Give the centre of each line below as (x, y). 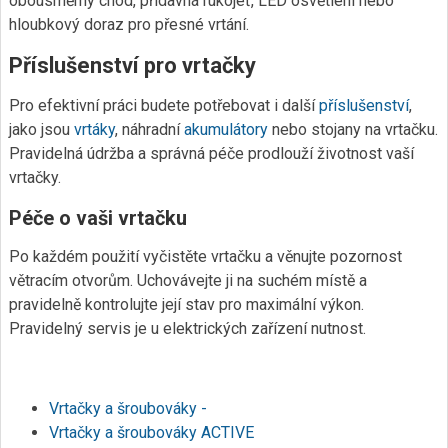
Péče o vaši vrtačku (98, 218)
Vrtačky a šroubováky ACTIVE (151, 432)
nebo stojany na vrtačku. (355, 129)
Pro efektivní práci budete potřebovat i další (164, 105)
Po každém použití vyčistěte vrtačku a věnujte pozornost (205, 256)
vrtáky (94, 129)
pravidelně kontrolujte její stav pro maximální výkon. (186, 304)
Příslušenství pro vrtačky (132, 65)
